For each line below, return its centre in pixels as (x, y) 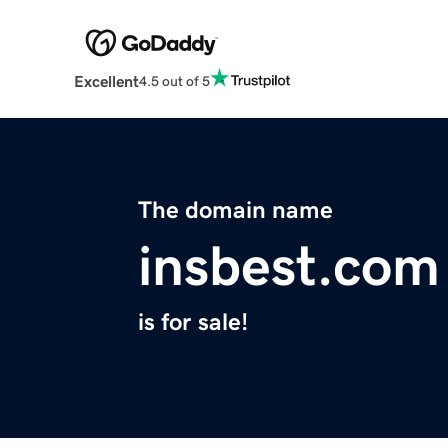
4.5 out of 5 (174, 80)
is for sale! (193, 322)
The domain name (235, 210)
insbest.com (289, 266)
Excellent (106, 81)
